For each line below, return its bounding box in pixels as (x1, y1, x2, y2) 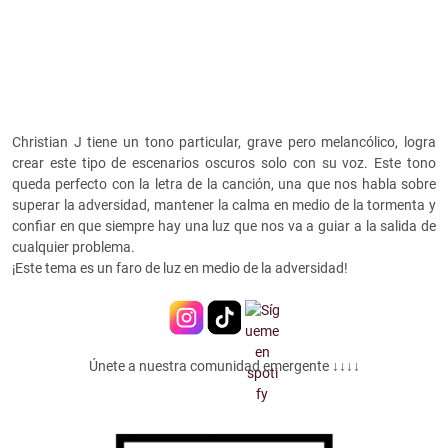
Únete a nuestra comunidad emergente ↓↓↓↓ (88, 358, 360, 375)
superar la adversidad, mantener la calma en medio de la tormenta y (12, 197, 436, 214)
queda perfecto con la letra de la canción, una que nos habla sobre (12, 176, 436, 193)
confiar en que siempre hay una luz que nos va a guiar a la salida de (12, 218, 436, 235)
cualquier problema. (12, 239, 135, 256)
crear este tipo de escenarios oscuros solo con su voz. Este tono (12, 155, 436, 172)
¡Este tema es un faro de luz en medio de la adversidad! (12, 260, 348, 277)
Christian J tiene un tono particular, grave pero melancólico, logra (12, 134, 436, 151)
